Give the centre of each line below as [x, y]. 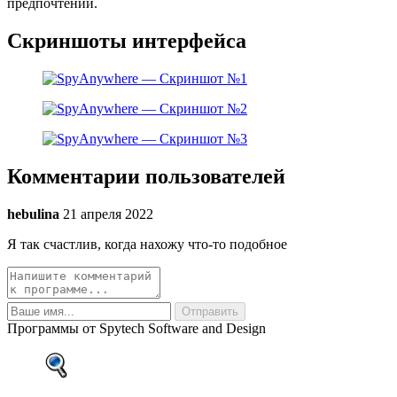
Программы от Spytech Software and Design [136, 329]
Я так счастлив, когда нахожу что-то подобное [147, 245]
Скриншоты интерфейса [127, 41]
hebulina [33, 214]
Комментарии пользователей [146, 177]
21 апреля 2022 [108, 214]
